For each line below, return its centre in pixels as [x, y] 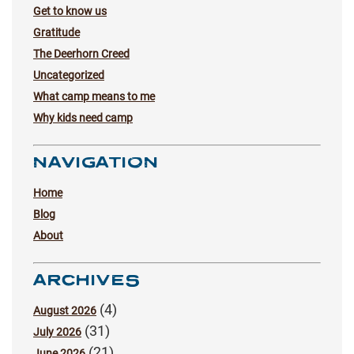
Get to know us [70, 11]
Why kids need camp [83, 117]
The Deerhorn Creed [81, 53]
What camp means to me [94, 96]
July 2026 [57, 331]
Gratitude [56, 32]
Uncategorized [69, 75]
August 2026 [65, 310]
